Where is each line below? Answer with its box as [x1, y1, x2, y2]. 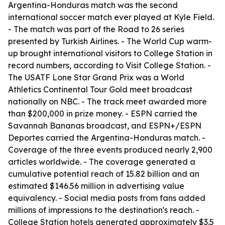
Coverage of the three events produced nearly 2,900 [8, 145, 212, 155]
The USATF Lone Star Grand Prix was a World [8, 72, 184, 82]
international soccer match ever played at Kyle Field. [8, 12, 214, 22]
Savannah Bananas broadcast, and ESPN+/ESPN [8, 121, 201, 131]
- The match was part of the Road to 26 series [8, 24, 184, 34]
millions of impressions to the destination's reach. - [8, 205, 199, 215]
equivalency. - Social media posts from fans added [8, 193, 205, 203]
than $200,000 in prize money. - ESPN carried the [8, 108, 197, 119]
